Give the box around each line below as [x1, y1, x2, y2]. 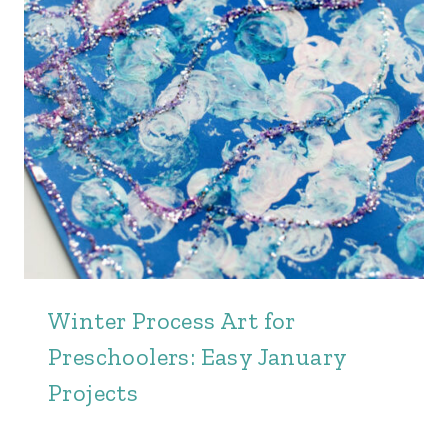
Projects [48, 378, 139, 407]
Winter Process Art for [48, 306, 296, 335]
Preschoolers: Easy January [48, 342, 347, 371]
